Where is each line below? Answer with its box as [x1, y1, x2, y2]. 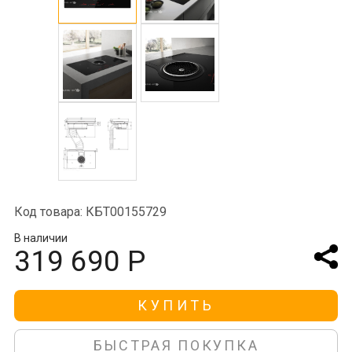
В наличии [13, 232, 68, 244]
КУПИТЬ [137, 297, 214, 313]
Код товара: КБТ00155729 [13, 204, 167, 219]
